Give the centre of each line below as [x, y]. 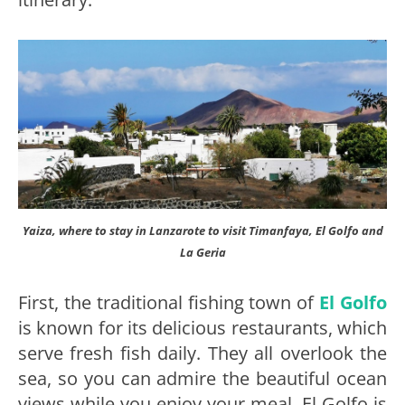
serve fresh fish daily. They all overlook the [202, 353]
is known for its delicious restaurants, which [202, 328]
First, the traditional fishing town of [169, 303]
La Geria [202, 253]
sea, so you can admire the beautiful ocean [202, 379]
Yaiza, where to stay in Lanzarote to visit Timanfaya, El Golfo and [202, 231]
